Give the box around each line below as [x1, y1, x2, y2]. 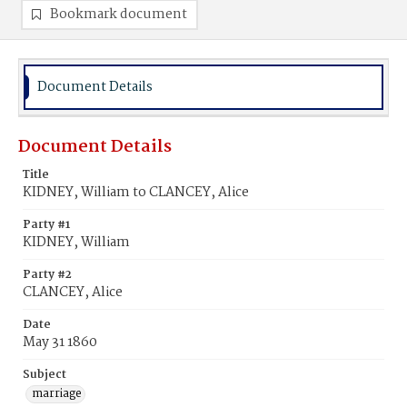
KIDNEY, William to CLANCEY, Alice [23, 182, 249, 203]
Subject [23, 365, 66, 384]
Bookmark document [50, 4, 187, 25]
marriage [32, 384, 82, 403]
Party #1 [23, 215, 70, 234]
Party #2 [23, 265, 72, 284]
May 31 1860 [23, 332, 97, 353]
